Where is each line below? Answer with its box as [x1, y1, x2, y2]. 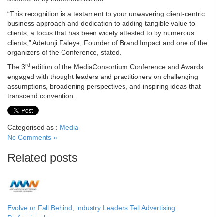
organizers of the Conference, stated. [7, 48, 122, 57]
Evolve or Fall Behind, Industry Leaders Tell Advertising [7, 204, 175, 212]
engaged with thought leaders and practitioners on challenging [7, 73, 198, 81]
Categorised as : [7, 124, 60, 132]
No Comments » [7, 133, 57, 141]
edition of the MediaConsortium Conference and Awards [30, 63, 203, 71]
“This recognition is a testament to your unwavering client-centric [7, 10, 205, 18]
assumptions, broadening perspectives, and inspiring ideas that [7, 82, 201, 91]
